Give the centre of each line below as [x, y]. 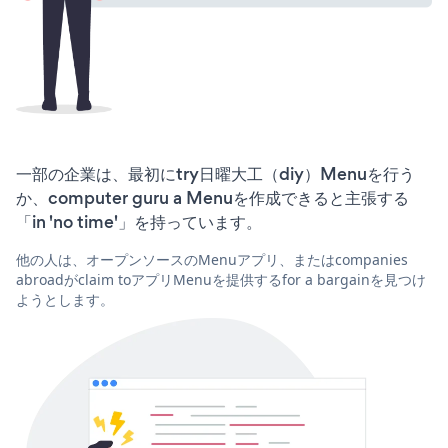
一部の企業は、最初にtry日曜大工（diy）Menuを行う [215, 173]
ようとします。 [65, 299]
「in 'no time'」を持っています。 [139, 221]
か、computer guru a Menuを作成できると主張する [212, 197]
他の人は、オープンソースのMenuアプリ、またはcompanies [212, 259]
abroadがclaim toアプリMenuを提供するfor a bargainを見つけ [221, 279]
